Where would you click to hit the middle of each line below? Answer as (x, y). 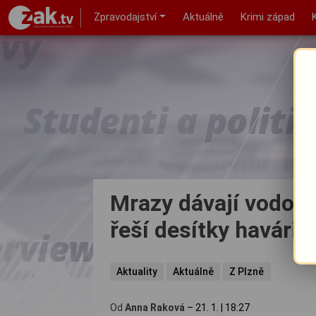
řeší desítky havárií (207, 230)
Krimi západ (267, 17)
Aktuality (137, 271)
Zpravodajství (125, 17)
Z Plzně (247, 271)
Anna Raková (155, 307)
